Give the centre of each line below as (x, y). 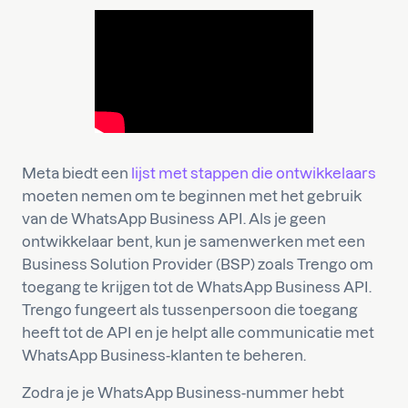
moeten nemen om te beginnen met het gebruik (192, 195)
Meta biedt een (76, 173)
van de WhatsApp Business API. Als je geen (174, 218)
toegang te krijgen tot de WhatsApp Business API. (197, 286)
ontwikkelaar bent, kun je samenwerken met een (194, 241)
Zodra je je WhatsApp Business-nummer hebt (183, 392)
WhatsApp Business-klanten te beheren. (164, 355)
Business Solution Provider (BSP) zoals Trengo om (198, 264)
